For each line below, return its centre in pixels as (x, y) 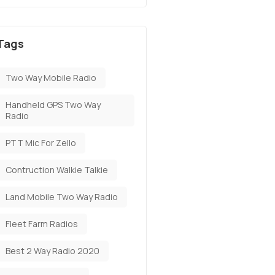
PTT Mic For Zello (41, 143)
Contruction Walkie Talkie (57, 170)
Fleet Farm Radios (42, 224)
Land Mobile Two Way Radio (62, 197)
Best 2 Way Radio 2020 (52, 251)
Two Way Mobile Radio (51, 78)
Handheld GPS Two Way (53, 105)
